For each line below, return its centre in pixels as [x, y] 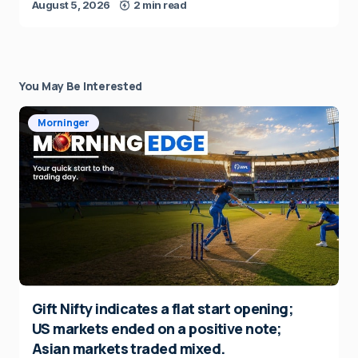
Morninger [64, 122]
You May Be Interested [81, 86]
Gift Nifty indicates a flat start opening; [163, 308]
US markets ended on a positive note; [157, 328]
